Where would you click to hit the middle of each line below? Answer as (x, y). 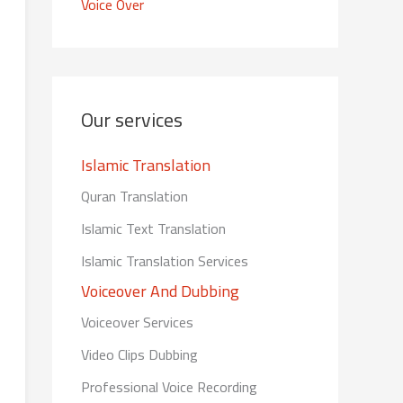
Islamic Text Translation (153, 228)
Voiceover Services (137, 322)
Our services (132, 120)
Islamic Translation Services (165, 260)
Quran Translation (134, 196)
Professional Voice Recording (169, 386)
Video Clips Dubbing (139, 354)
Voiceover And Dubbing (160, 291)
